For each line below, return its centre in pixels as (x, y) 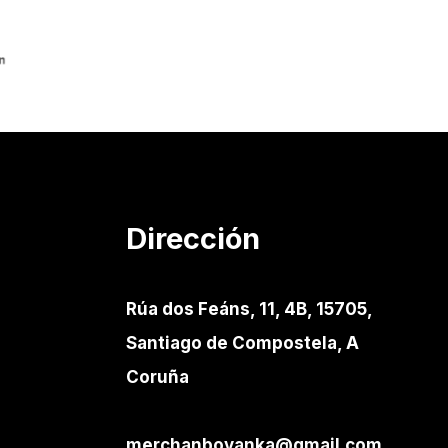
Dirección (193, 238)
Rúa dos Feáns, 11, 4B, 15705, (249, 309)
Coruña (157, 377)
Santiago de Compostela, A (242, 343)
